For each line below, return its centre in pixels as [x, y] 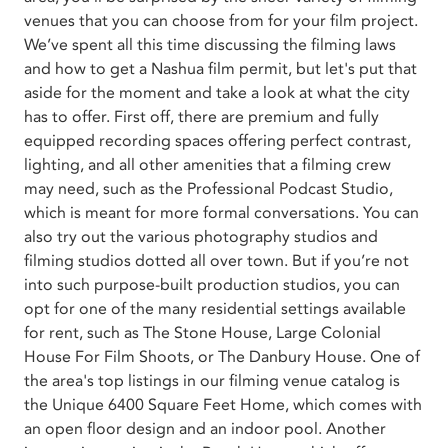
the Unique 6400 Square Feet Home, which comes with [223, 404]
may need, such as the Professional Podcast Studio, [208, 188]
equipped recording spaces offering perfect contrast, [217, 140]
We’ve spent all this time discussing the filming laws [210, 44]
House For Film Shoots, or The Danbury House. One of [222, 356]
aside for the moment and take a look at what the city [217, 92]
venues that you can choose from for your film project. [221, 20]
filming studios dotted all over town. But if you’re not [216, 260]
